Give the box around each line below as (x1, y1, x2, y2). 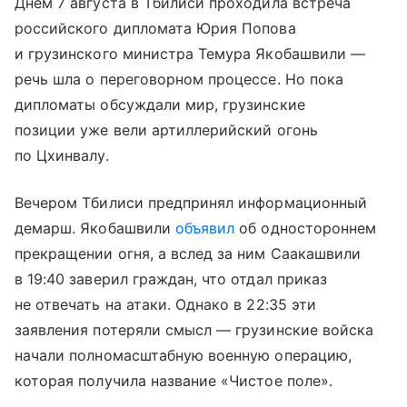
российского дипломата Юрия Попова (15, 18, 296, 37)
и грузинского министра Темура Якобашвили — (15, 44, 366, 63)
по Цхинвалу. (15, 145, 109, 164)
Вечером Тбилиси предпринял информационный (15, 193, 367, 212)
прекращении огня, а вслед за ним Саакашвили (15, 243, 362, 263)
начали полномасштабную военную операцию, (15, 345, 352, 364)
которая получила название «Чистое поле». (15, 371, 333, 390)
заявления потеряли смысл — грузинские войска (15, 320, 374, 339)
